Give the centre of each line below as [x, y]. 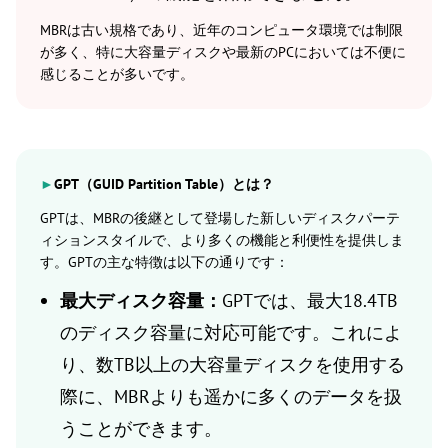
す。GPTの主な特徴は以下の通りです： [164, 262]
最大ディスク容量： [141, 301]
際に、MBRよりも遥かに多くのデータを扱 [231, 397]
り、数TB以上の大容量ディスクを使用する [232, 365]
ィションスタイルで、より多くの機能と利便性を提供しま [222, 240]
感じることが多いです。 [117, 74]
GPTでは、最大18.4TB [310, 301]
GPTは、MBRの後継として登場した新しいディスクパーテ [220, 218]
